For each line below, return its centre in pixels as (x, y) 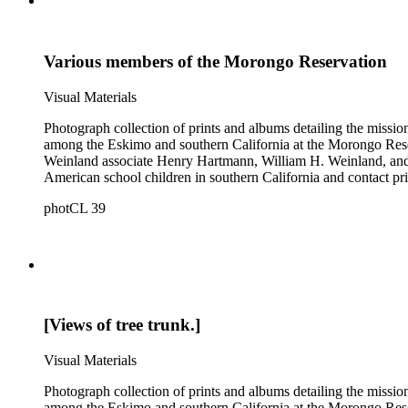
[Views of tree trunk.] (122, 325)
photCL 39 (75, 208)
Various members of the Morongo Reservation (215, 61)
